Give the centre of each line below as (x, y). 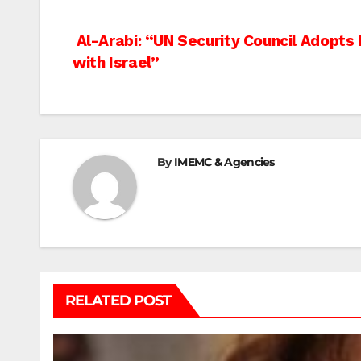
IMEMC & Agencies (224, 162)
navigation (138, 80)
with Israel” (116, 63)
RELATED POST (118, 301)
